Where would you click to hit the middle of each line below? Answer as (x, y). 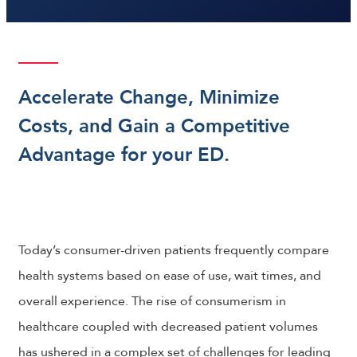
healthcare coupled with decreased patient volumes (168, 327)
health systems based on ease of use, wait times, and (170, 276)
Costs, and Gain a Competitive (154, 126)
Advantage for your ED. (124, 155)
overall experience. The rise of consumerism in (152, 301)
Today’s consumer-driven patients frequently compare (174, 250)
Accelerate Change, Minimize (149, 98)
